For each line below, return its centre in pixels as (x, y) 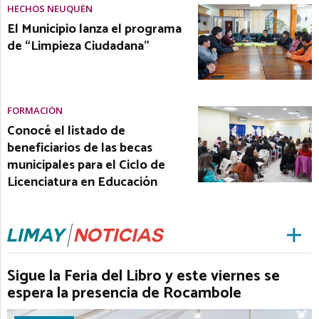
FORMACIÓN (35, 111)
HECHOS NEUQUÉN (50, 8)
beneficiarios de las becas (80, 148)
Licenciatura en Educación (82, 183)
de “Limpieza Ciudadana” (78, 46)
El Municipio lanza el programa (94, 29)
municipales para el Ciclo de (86, 166)
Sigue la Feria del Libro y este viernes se (143, 277)
